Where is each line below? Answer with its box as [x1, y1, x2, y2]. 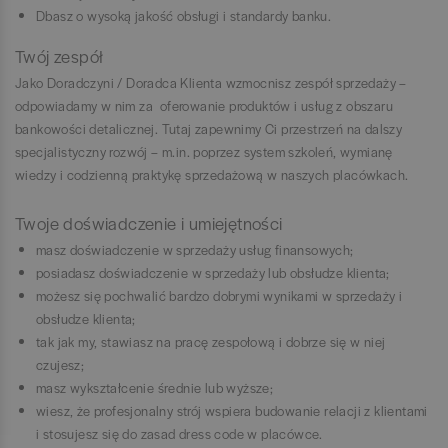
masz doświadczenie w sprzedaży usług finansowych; [36, 239, 354, 259]
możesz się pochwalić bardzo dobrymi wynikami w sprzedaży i [36, 285, 403, 305]
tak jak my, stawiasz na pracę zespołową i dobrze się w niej [36, 331, 386, 351]
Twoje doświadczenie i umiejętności [15, 210, 283, 235]
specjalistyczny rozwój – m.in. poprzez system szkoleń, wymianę [15, 141, 393, 161]
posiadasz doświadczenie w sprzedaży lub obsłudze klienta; [36, 262, 390, 282]
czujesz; [36, 354, 85, 374]
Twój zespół [15, 43, 104, 68]
